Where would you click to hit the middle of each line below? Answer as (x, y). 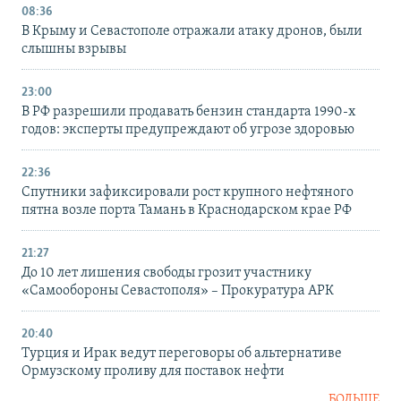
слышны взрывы (74, 50)
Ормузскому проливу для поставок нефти (153, 372)
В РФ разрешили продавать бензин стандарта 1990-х (188, 112)
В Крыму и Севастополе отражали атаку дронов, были (192, 32)
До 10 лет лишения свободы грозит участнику (166, 273)
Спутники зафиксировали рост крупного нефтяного (188, 193)
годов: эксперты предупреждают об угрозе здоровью (188, 130)
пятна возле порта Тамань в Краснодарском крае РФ (187, 211)
